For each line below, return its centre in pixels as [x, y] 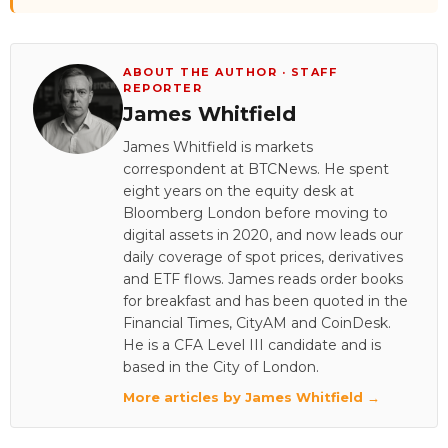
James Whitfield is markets [218, 147]
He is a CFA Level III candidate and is [252, 345]
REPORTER [162, 88]
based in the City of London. [221, 367]
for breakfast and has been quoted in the [265, 301]
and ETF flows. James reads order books [263, 279]
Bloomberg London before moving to [255, 213]
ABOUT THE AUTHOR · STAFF [230, 72]
